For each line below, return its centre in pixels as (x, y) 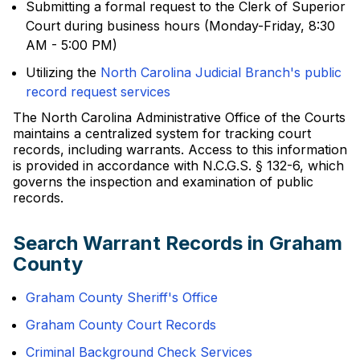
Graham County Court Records (121, 325)
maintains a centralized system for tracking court (162, 133)
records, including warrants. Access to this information (180, 149)
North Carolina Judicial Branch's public (221, 72)
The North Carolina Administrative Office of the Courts (179, 117)
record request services (98, 92)
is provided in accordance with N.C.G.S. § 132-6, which (178, 166)
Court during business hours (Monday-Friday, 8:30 (180, 26)
